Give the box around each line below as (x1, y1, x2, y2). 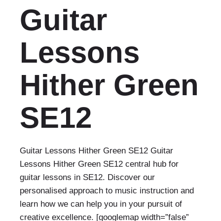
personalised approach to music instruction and (20, 186, 194, 195)
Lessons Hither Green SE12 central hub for (20, 159, 179, 169)
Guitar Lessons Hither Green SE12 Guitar (20, 146, 173, 155)
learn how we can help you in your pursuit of (20, 199, 182, 209)
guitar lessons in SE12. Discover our (20, 173, 155, 182)
